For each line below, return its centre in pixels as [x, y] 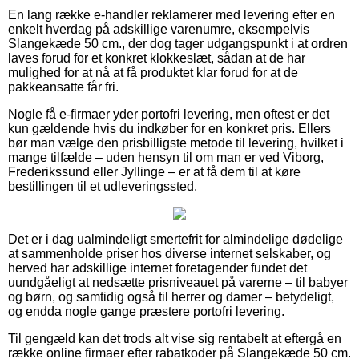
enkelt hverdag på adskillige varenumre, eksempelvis [159, 29]
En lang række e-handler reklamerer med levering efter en [171, 14]
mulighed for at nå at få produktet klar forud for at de [153, 72]
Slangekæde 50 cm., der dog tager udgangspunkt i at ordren [178, 43]
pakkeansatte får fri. [63, 87]
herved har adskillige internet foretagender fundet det [157, 268]
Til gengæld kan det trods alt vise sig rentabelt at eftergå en [175, 338]
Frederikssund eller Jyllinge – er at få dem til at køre [154, 171]
